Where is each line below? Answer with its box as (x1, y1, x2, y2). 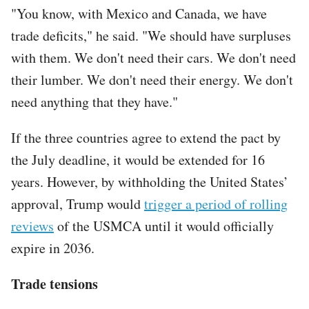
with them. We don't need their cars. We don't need (11, 48, 296, 67)
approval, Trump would (11, 194, 144, 213)
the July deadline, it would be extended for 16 (11, 150, 265, 169)
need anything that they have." (11, 92, 178, 111)
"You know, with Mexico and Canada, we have (11, 3, 267, 23)
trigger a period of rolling (144, 194, 288, 213)
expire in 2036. (11, 238, 99, 257)
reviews (11, 216, 54, 235)
